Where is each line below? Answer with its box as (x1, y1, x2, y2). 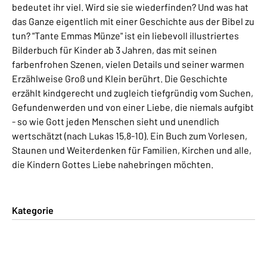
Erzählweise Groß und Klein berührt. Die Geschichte (12, 72, 228, 84)
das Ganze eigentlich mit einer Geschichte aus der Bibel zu (12, 15, 254, 27)
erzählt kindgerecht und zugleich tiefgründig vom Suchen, (12, 86, 253, 98)
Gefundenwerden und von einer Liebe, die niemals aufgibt (12, 101, 254, 113)
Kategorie (12, 204, 54, 216)
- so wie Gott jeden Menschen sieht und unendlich (12, 115, 219, 127)
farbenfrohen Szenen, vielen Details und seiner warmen (12, 58, 244, 70)
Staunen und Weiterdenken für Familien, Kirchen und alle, (12, 144, 252, 156)
